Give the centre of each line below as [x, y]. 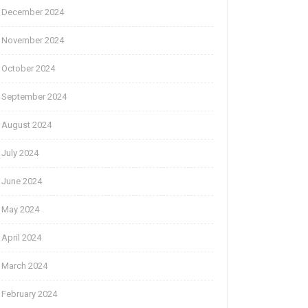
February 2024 [29, 294]
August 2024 [26, 125]
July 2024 [20, 153]
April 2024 [21, 238]
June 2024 [22, 181]
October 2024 [28, 69]
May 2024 [20, 210]
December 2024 [33, 12]
